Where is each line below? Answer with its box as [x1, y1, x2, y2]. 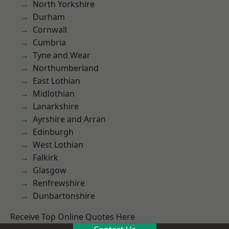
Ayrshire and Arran [33, 113, 106, 125]
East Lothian [33, 75, 80, 86]
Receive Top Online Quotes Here [10, 211, 135, 222]
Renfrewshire [33, 177, 85, 189]
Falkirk [33, 152, 58, 163]
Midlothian [33, 88, 75, 99]
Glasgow [33, 165, 66, 176]
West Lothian [33, 139, 83, 150]
